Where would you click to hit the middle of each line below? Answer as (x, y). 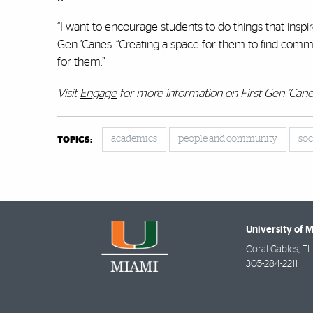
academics (134, 139)
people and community (228, 139)
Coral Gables (272, 250)
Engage (98, 94)
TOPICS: (75, 140)
